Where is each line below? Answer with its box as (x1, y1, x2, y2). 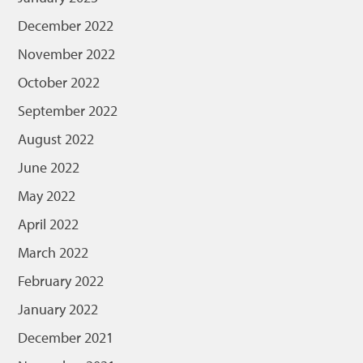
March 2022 (18, 243, 89, 262)
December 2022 (18, 16, 114, 35)
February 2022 (18, 271, 105, 290)
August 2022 (18, 130, 95, 148)
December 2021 (18, 328, 114, 347)
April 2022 (18, 215, 79, 233)
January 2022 (18, 300, 99, 318)
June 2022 (18, 158, 80, 177)
